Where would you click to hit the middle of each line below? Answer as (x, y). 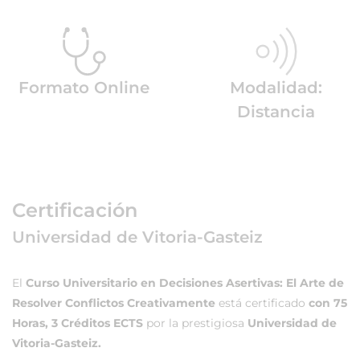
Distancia (276, 112)
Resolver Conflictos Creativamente (114, 303)
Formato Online (84, 88)
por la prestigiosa (197, 323)
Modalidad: (276, 88)
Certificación (75, 210)
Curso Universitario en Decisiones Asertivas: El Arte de (185, 283)
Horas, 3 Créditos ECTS (79, 323)
